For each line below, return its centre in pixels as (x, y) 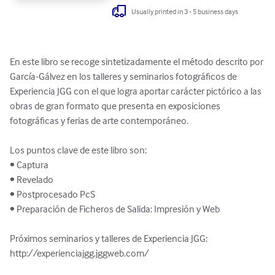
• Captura (30, 165)
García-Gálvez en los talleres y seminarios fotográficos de (124, 76)
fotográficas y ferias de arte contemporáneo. (99, 121)
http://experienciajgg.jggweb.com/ (79, 253)
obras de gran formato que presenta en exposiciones (116, 106)
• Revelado (32, 180)
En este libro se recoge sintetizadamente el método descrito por (137, 62)
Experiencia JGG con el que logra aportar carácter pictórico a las (137, 91)
